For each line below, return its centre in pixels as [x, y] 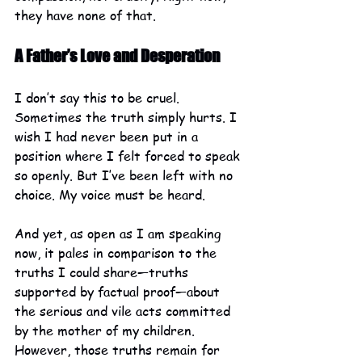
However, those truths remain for [119, 350]
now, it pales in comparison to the [118, 253]
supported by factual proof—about [119, 292]
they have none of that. [85, 16]
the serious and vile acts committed [124, 311]
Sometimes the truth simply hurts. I [128, 118]
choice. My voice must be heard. [110, 195]
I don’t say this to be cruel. [99, 98]
